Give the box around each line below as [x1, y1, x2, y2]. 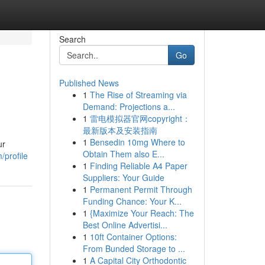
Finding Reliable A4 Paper [89, 160, 188, 172]
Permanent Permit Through [89, 183, 192, 195]
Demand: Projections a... [82, 101, 175, 112]
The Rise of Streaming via [89, 89, 187, 101]
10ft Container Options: [89, 231, 177, 243]
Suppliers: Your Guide [82, 172, 164, 183]
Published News [59, 77, 119, 89]
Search [59, 33, 86, 45]
